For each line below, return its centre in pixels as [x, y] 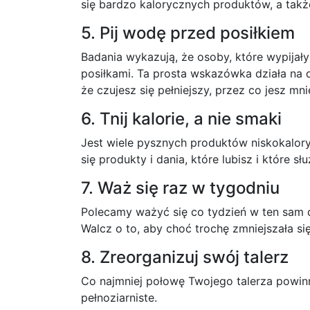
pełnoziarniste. [119, 298]
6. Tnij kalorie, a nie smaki [181, 119]
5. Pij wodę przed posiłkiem [188, 33]
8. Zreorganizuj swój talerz [185, 257]
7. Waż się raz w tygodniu [180, 188]
